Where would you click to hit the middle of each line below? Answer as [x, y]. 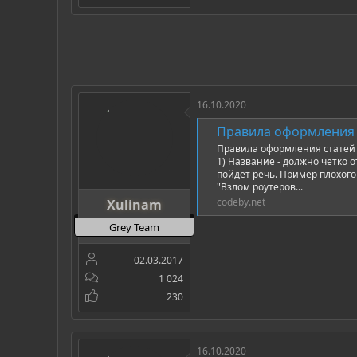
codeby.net [241, 202]
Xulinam [134, 205]
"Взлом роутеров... [260, 187]
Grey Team [134, 228]
